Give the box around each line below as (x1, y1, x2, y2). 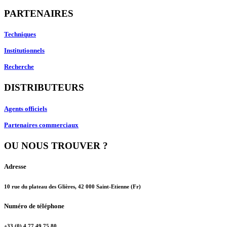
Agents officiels (4, 104, 47, 112)
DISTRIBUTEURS (4, 82, 84, 93)
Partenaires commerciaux (4, 121, 79, 129)
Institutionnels (4, 47, 45, 55)
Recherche (4, 63, 34, 71)
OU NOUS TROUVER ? (4, 140, 108, 151)
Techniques (4, 30, 36, 39)
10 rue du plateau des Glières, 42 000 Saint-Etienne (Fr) (4, 183, 141, 190)
